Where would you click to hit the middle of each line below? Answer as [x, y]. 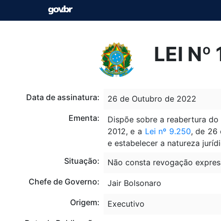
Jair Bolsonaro [134, 183]
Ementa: [84, 118]
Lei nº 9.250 [168, 131]
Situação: [82, 161]
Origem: [85, 202]
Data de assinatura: [63, 97]
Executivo [126, 203]
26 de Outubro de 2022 [152, 98]
